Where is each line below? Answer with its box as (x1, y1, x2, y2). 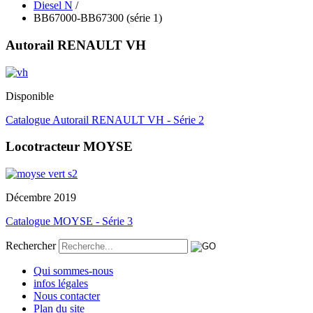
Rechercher (6, 240, 56, 252)
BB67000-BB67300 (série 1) (34, 12, 162, 24)
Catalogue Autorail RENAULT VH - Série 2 (6, 113, 204, 126)
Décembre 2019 (6, 191, 76, 204)
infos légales (34, 277, 88, 290)
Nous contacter (34, 290, 100, 303)
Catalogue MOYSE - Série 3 (6, 215, 133, 228)
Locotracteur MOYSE (6, 139, 133, 154)
